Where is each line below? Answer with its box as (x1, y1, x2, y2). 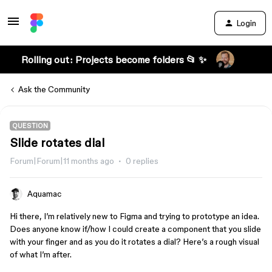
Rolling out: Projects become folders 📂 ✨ (21, 54, 206, 65)
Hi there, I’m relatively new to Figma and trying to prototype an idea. (10, 211, 259, 221)
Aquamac (27, 189, 62, 199)
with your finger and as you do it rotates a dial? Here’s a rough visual (10, 237, 259, 246)
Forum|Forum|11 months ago (10, 156, 114, 166)
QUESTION (12, 122, 48, 129)
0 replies (126, 156, 158, 166)
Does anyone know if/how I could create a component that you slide (10, 224, 261, 234)
